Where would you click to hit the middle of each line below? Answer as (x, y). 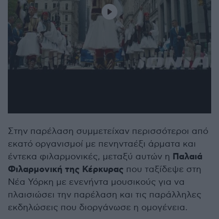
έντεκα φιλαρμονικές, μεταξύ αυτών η (90, 157)
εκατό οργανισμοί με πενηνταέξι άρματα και (102, 144)
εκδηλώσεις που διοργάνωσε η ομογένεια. (98, 208)
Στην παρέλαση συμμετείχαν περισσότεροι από (108, 131)
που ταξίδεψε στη (163, 169)
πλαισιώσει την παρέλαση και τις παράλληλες (105, 195)
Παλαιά (187, 157)
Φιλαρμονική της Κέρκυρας (66, 170)
